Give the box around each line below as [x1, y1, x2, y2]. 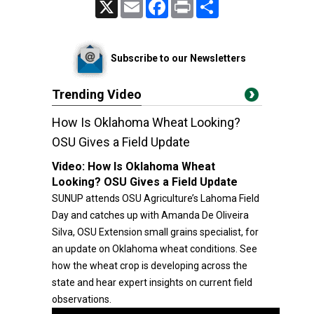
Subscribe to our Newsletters [110, 52, 246, 64]
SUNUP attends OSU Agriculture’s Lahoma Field [52, 193, 259, 204]
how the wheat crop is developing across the [52, 260, 247, 271]
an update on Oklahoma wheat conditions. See [52, 243, 257, 254]
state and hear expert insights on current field [52, 277, 252, 288]
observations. [52, 294, 111, 305]
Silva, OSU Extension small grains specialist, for [52, 226, 259, 238]
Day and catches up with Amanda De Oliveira [52, 210, 249, 221]
